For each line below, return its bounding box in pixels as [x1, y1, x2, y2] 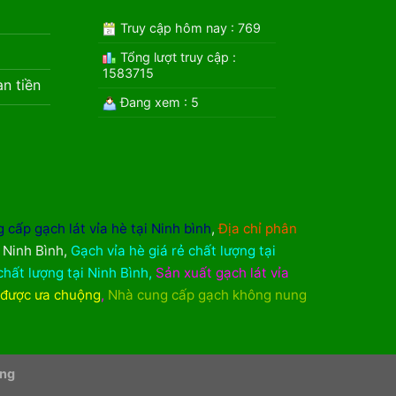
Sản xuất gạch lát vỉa [155, 263, 289, 281]
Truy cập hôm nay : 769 [117, 20, 262, 36]
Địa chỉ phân [217, 219, 297, 237]
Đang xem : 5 [117, 95, 200, 110]
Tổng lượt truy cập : [117, 49, 237, 65]
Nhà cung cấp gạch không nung [107, 286, 307, 303]
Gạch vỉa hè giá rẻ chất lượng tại [70, 241, 276, 259]
